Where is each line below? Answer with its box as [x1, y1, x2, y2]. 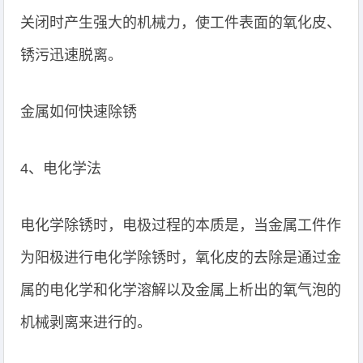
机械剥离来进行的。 [20, 314, 152, 331]
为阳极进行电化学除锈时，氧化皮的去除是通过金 [20, 250, 342, 266]
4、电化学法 [20, 160, 102, 177]
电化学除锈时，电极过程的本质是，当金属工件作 [20, 217, 342, 233]
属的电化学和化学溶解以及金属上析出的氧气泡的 [20, 282, 342, 298]
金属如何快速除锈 [20, 104, 138, 120]
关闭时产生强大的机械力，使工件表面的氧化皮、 [20, 15, 342, 31]
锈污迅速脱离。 [20, 47, 123, 63]
